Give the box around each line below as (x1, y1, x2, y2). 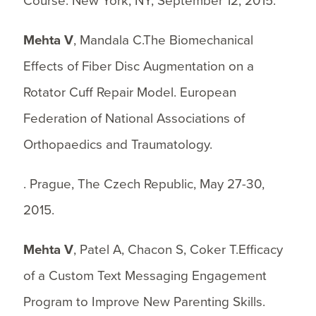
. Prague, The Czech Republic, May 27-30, (23, 176, 265, 192)
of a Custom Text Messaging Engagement (23, 267, 267, 284)
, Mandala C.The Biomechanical (73, 32, 253, 48)
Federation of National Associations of (23, 110, 245, 126)
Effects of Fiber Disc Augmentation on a (23, 58, 254, 74)
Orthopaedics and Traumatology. (23, 136, 212, 152)
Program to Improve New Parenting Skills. (23, 293, 265, 310)
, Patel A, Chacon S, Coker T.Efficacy (73, 241, 283, 257)
